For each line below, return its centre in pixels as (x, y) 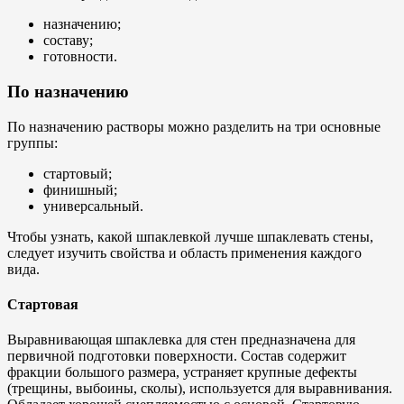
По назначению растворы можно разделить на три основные (194, 126)
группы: (32, 142)
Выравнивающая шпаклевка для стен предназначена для (181, 340)
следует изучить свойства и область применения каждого (184, 252)
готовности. (80, 57)
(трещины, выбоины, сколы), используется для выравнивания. (200, 389)
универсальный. (93, 206)
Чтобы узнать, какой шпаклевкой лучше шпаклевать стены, (190, 236)
